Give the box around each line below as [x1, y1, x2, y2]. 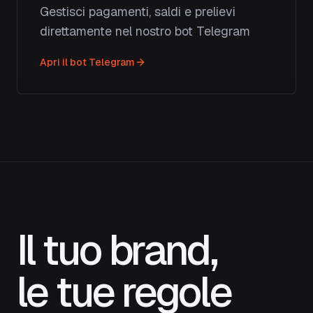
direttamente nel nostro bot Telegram [40, 23, 250, 39]
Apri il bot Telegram [40, 56, 135, 68]
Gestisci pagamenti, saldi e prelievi [40, 3, 235, 20]
